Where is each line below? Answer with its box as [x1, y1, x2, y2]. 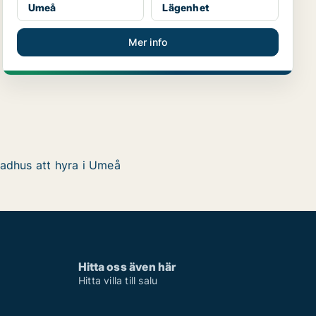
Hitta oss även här [78, 260, 176, 274]
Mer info [128, 36, 168, 48]
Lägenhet [162, 1, 209, 13]
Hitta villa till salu [78, 274, 158, 286]
